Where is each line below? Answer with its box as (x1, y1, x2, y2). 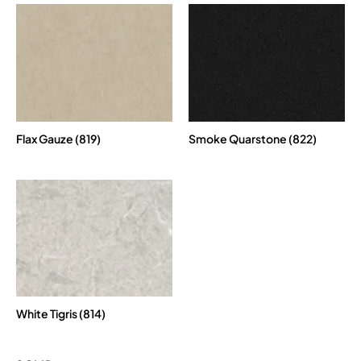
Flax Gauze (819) (16, 131, 101, 146)
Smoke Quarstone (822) (189, 131, 317, 146)
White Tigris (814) (16, 306, 106, 322)
